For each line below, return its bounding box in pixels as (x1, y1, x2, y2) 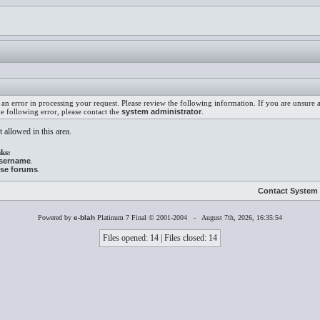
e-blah (74, 214, 95, 221)
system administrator (121, 107, 201, 116)
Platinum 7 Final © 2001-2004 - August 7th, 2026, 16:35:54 (95, 214, 282, 221)
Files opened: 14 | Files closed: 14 (103, 233, 217, 243)
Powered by (38, 214, 74, 221)
